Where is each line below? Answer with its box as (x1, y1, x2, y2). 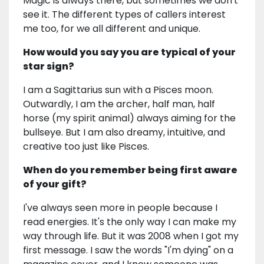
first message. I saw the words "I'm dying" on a (23, 243, 233, 258)
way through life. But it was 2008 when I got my (23, 229, 239, 243)
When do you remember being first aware (23, 163, 237, 177)
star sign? (23, 60, 74, 74)
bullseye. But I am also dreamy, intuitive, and (23, 126, 225, 140)
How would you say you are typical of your (23, 45, 236, 60)
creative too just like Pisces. (23, 140, 149, 154)
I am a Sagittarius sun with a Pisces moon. (23, 83, 213, 97)
